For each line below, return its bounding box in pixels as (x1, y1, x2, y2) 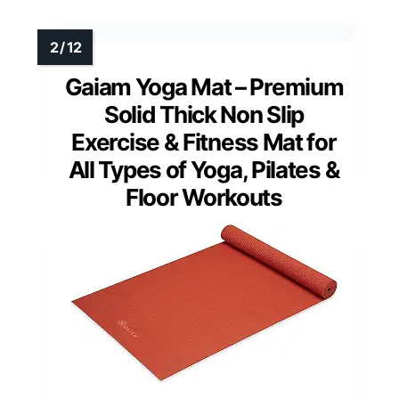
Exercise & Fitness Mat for (71, 127, 337, 156)
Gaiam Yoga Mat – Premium (64, 72, 344, 101)
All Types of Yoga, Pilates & (68, 155, 340, 183)
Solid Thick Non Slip (104, 100, 304, 128)
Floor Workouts (126, 183, 282, 211)
